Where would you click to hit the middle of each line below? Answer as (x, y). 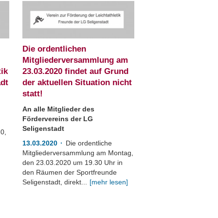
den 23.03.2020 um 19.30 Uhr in (73, 163)
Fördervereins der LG (58, 119)
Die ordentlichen (54, 49)
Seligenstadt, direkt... (55, 182)
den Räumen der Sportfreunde (70, 172)
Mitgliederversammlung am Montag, (78, 153)
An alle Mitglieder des (59, 109)
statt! (33, 94)
